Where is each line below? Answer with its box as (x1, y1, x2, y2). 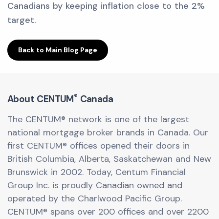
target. (7, 14, 36, 26)
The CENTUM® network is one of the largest (7, 113, 189, 125)
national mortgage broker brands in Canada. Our (7, 127, 208, 138)
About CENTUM (7, 93, 74, 105)
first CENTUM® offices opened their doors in (7, 140, 190, 152)
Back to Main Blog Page (18, 45, 97, 54)
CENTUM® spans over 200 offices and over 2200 (7, 206, 209, 218)
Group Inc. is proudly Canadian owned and (7, 179, 182, 191)
